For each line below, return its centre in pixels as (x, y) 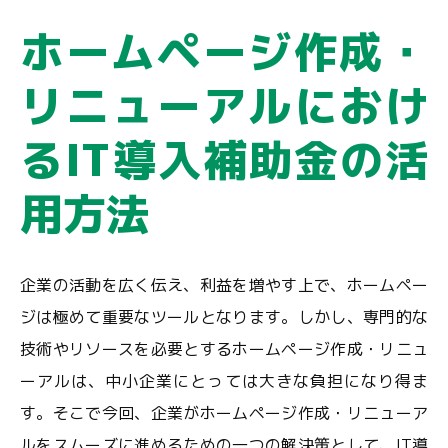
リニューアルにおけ (224, 106)
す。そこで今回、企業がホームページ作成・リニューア (224, 413)
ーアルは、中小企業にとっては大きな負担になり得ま (224, 381)
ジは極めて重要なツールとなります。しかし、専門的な (224, 317)
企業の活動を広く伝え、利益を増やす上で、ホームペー (224, 285)
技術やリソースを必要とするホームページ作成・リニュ (224, 349)
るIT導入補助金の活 (224, 160)
